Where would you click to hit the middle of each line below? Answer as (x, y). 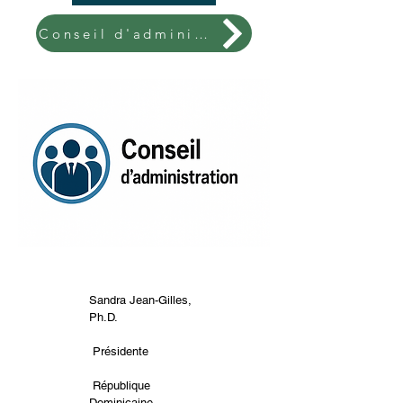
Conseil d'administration (201, 33)
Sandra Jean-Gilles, (140, 300)
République (120, 385)
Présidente (142, 351)
